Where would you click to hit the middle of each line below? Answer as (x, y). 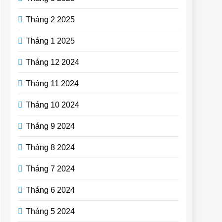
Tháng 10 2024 (53, 105)
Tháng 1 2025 (50, 41)
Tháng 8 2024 (50, 147)
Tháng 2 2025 (50, 19)
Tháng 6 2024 (50, 190)
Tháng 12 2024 (53, 62)
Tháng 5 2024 (50, 211)
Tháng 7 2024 (50, 168)
